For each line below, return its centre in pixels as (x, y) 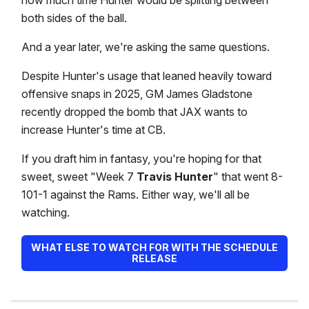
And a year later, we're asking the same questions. (146, 47)
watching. (46, 213)
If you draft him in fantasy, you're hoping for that (141, 159)
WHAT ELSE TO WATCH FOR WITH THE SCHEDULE (154, 248)
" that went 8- (248, 177)
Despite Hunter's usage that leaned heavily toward (147, 76)
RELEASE (154, 259)
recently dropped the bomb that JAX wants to (134, 112)
